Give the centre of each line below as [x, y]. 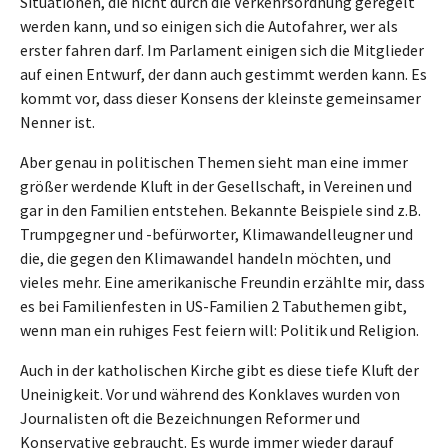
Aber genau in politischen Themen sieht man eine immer [214, 161]
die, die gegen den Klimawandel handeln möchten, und [205, 257]
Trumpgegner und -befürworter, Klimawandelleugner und [216, 233]
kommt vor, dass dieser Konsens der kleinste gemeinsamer [220, 97]
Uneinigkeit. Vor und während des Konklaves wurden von [210, 393]
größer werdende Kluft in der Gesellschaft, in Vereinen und [216, 185]
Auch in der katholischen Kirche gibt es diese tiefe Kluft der [219, 369]
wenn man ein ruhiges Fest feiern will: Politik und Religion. [219, 329]
